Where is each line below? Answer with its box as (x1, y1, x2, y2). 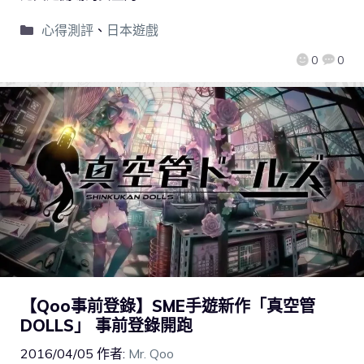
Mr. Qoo (128, 344, 174, 362)
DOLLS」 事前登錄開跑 (20, 314, 193, 336)
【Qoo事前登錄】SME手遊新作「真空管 (20, 295, 315, 316)
